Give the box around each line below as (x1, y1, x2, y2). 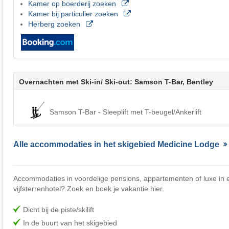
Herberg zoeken (28, 19, 82, 28)
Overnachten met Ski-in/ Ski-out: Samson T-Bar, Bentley (18, 77, 213, 86)
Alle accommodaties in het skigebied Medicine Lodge (13, 140, 221, 149)
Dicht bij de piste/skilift (22, 205, 94, 214)
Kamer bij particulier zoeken (28, 9, 120, 18)
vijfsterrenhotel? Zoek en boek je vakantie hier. (13, 184, 164, 193)
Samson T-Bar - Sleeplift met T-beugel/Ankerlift (49, 107, 201, 116)
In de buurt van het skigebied (22, 218, 117, 227)
